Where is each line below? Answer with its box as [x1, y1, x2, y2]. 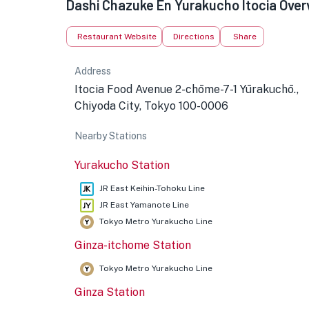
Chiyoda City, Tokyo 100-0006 [74, 99, 228, 112]
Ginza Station [74, 286, 145, 299]
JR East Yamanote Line [99, 200, 189, 210]
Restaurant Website [77, 32, 157, 41]
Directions [173, 32, 215, 41]
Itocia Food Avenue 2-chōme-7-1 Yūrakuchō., [74, 83, 299, 96]
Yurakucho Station [74, 159, 170, 172]
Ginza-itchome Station [74, 239, 191, 252]
